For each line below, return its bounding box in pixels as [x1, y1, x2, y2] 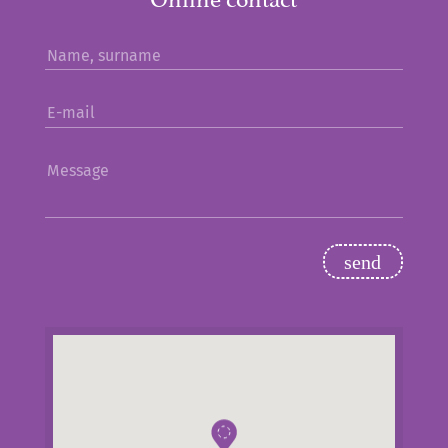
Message [46, 158, 109, 182]
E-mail [46, 101, 95, 125]
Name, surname [46, 43, 161, 67]
